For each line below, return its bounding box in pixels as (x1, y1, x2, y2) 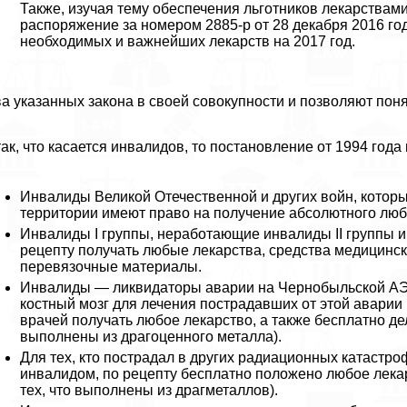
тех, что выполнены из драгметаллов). (20, 382, 279, 399)
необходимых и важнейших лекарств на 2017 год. (20, 34, 356, 50)
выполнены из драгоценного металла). (20, 329, 283, 345)
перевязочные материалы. (20, 259, 203, 275)
